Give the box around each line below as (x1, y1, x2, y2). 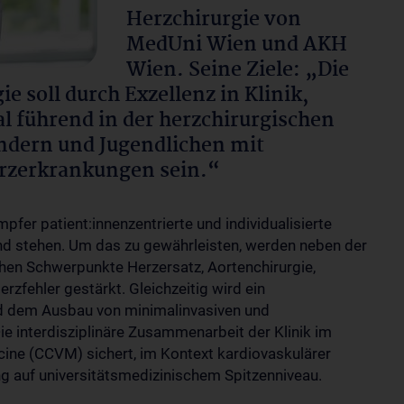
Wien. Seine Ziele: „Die (126, 54, 349, 87)
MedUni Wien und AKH (126, 29, 347, 61)
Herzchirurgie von (126, 4, 301, 36)
